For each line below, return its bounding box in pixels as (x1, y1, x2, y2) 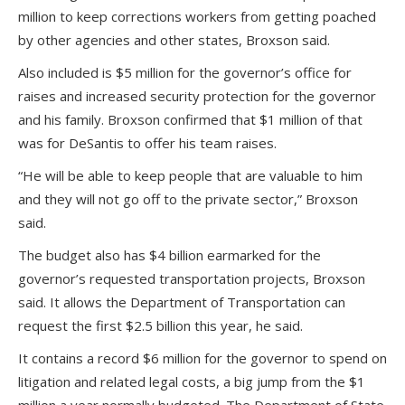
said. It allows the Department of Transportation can (18, 293, 345, 311)
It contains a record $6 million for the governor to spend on (18, 349, 387, 367)
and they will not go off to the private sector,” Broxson (18, 190, 358, 208)
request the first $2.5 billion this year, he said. (18, 316, 303, 334)
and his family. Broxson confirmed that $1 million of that (18, 110, 363, 128)
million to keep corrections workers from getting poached (18, 7, 376, 25)
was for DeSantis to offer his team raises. (18, 134, 277, 152)
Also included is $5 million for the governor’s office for (18, 63, 352, 81)
